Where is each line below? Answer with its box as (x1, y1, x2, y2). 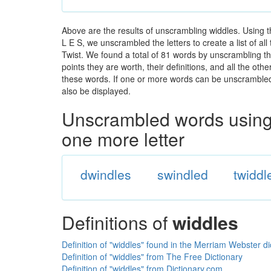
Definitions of (62, 209, 172, 235)
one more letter (62, 126, 184, 152)
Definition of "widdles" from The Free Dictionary (62, 250, 243, 263)
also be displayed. (62, 85, 131, 97)
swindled (157, 165, 208, 183)
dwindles (80, 165, 131, 183)
